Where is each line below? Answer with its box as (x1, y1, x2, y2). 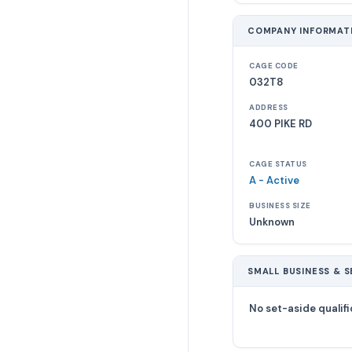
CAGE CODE (249, 61, 299, 71)
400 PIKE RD (249, 117, 312, 130)
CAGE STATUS (249, 159, 307, 169)
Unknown (249, 215, 295, 229)
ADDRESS (249, 103, 288, 112)
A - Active (249, 174, 299, 187)
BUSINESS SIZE (249, 201, 311, 211)
